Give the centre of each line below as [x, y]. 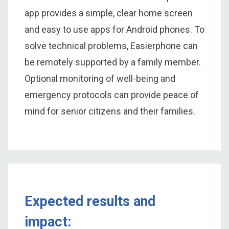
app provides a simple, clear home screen [109, 13]
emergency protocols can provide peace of [112, 95]
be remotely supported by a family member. [113, 62]
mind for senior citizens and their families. [110, 111]
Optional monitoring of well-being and [100, 79]
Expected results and [90, 202]
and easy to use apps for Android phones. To [114, 30]
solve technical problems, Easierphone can [111, 46]
